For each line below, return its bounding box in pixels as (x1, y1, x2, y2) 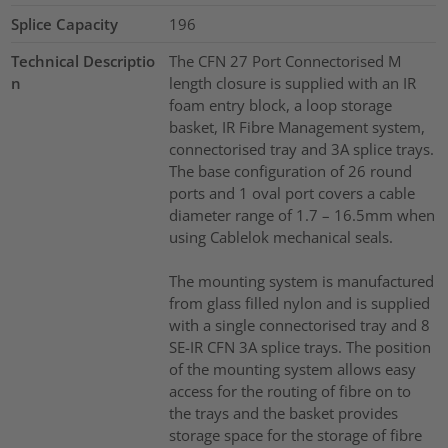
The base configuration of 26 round (168, 160, 412, 181)
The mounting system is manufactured (168, 270, 434, 291)
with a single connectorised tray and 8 (168, 314, 430, 335)
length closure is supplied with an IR (168, 72, 416, 93)
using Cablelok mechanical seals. (168, 226, 393, 247)
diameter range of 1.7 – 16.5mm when (168, 204, 435, 225)
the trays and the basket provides (168, 402, 398, 423)
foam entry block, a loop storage (168, 94, 392, 115)
